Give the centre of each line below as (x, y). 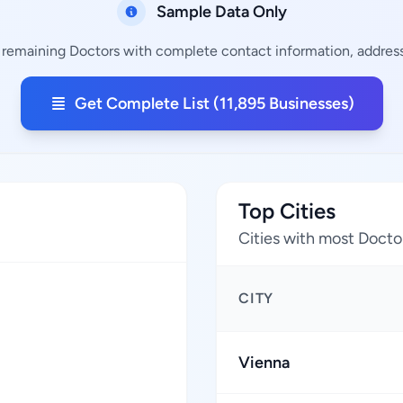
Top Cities (287, 211)
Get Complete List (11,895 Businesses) (214, 103)
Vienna (264, 363)
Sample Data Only (221, 12)
